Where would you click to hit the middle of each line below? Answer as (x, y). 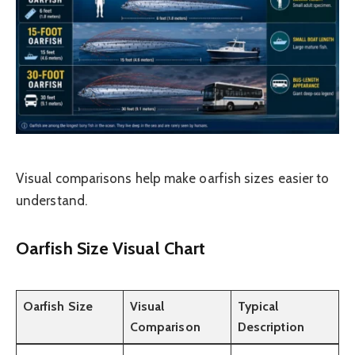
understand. (52, 201)
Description (271, 326)
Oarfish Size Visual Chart (111, 248)
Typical (258, 306)
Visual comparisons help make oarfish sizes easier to (173, 179)
